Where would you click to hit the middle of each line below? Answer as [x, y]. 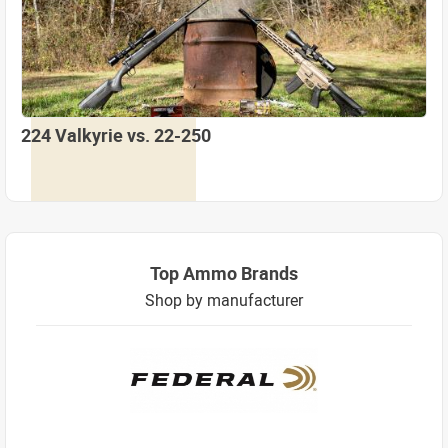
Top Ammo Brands [224, 272]
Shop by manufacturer [224, 299]
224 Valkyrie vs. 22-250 [116, 134]
